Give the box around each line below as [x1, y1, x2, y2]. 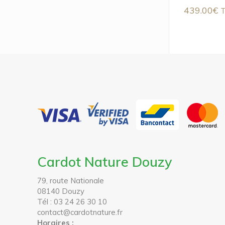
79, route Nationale [37, 176, 104, 185]
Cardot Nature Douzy [37, 153, 173, 170]
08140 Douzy [37, 186, 85, 196]
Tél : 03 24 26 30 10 [37, 197, 107, 206]
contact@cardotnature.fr [37, 207, 123, 217]
